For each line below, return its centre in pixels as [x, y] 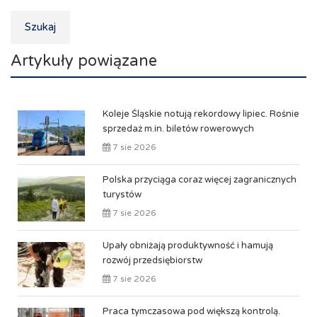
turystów [122, 195]
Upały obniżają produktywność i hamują [188, 246]
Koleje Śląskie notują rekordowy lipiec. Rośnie [201, 114]
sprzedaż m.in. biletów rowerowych [178, 129]
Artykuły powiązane [84, 61]
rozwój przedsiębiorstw [152, 260]
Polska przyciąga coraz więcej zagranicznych [200, 180]
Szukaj [40, 27]
